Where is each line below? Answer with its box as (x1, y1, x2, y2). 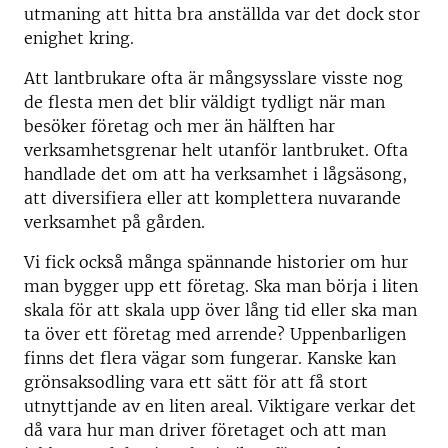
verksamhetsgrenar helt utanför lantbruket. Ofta (24, 140, 408, 161)
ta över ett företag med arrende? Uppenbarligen (24, 324, 406, 345)
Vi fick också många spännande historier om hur (24, 252, 408, 273)
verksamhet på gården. (24, 212, 205, 233)
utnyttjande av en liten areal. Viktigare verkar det (24, 396, 416, 417)
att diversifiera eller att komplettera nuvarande (24, 188, 401, 209)
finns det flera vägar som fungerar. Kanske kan (24, 348, 396, 369)
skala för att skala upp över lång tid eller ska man (24, 300, 417, 321)
